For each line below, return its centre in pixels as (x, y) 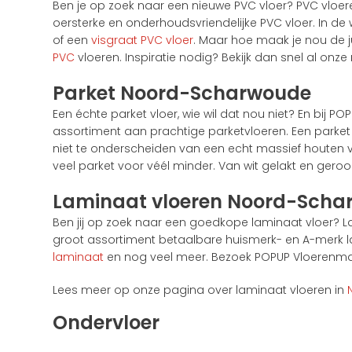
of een (72, 40)
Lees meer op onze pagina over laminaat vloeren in (200, 290)
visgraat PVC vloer (143, 40)
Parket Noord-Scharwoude (182, 93)
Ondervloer (106, 322)
